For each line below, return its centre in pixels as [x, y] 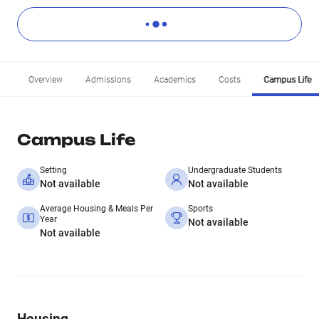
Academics [175, 80]
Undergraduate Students [235, 170]
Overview [46, 80]
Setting [53, 170]
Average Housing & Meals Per [96, 209]
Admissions [108, 80]
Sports [200, 209]
